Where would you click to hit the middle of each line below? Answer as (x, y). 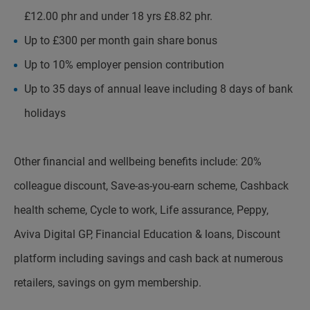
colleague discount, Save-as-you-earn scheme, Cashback (151, 186)
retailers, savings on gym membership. (108, 283)
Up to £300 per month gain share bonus (121, 40)
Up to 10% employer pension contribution (124, 65)
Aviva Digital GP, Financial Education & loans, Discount (147, 234)
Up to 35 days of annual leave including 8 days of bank (158, 89)
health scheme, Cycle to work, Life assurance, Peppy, (141, 210)
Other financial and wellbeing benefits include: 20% (138, 162)
